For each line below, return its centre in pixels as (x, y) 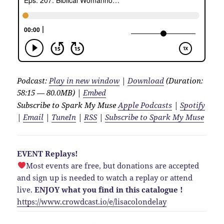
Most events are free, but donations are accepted (112, 165)
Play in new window (84, 80)
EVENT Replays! (48, 153)
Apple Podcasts (145, 105)
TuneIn (64, 117)
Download (146, 80)
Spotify (193, 105)
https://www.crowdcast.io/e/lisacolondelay (92, 201)
